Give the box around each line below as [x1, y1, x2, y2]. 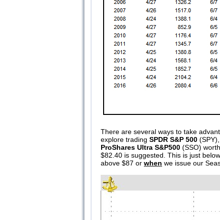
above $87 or [101, 159, 144, 167]
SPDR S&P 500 [149, 136, 197, 143]
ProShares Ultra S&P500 [101, 143, 180, 151]
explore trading [101, 136, 149, 143]
